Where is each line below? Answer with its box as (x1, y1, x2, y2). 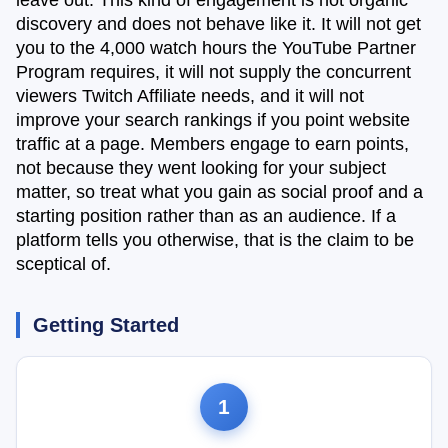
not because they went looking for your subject (16, 158, 386, 179)
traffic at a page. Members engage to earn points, (16, 134, 409, 155)
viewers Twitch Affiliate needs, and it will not (16, 86, 364, 107)
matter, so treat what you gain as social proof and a (16, 182, 423, 203)
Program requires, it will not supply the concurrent (16, 62, 411, 83)
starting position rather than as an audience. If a (16, 206, 396, 227)
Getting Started (33, 314, 179, 337)
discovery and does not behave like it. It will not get (16, 14, 421, 35)
